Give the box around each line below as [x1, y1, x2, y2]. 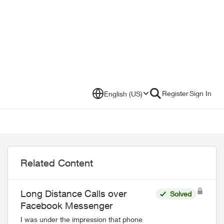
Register [162, 89, 188, 97]
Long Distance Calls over [20, 188, 126, 199]
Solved [169, 189, 191, 198]
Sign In [189, 89, 211, 97]
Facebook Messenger [20, 200, 112, 211]
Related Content [20, 157, 93, 168]
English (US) [104, 89, 142, 98]
